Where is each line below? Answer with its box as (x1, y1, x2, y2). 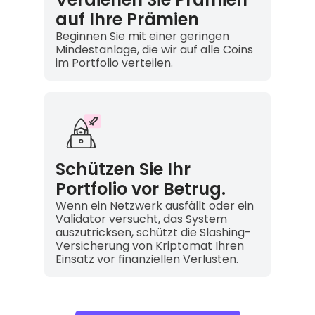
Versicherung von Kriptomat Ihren (55, 237, 244, 254)
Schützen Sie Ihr (55, 157, 191, 181)
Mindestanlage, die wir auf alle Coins (55, 41, 253, 58)
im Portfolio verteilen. (55, 54, 173, 71)
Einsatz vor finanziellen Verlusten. (55, 250, 238, 267)
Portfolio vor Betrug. (55, 176, 226, 200)
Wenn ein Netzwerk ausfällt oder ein (55, 197, 254, 214)
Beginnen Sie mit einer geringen (55, 27, 229, 44)
